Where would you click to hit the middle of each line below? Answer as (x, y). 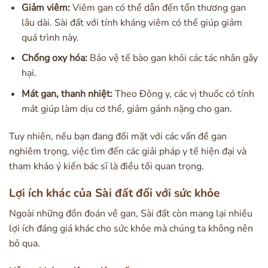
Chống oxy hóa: (54, 58)
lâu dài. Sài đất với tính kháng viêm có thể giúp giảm (132, 22)
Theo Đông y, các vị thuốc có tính (183, 94)
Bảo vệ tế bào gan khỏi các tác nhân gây (172, 58)
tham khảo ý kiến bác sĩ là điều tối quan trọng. (106, 166)
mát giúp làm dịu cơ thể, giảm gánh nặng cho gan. (127, 109)
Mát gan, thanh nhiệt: (67, 94)
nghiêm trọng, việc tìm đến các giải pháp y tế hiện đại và (128, 151)
